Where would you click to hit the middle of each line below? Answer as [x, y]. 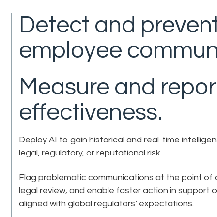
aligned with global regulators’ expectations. [106, 203]
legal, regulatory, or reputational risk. [90, 153]
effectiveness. [91, 112]
